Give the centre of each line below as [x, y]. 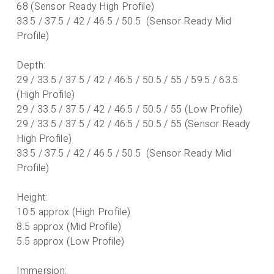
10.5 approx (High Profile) [74, 212]
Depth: [31, 65]
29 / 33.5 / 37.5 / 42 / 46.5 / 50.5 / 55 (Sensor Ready [134, 124]
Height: [32, 197]
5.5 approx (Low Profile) [71, 241]
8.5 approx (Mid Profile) [69, 227]
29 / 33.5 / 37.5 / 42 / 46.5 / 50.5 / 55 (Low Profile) [130, 109]
